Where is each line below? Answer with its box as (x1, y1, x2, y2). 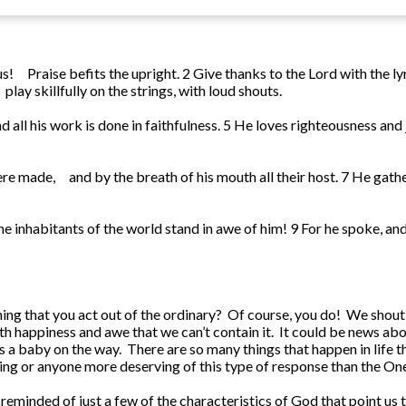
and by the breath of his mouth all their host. (69, 168, 338, 186)
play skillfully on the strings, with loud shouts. (5, 82, 282, 100)
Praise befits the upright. (27, 64, 179, 82)
